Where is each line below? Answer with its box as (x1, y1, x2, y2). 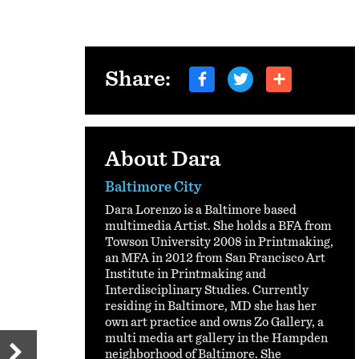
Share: (105, 68, 171, 91)
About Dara (105, 147, 221, 171)
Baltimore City (105, 179, 203, 195)
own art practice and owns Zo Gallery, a (105, 315, 325, 329)
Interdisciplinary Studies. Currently (105, 283, 309, 296)
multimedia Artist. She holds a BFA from (105, 219, 333, 232)
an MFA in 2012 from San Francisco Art (105, 251, 326, 264)
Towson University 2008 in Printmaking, (105, 235, 334, 248)
